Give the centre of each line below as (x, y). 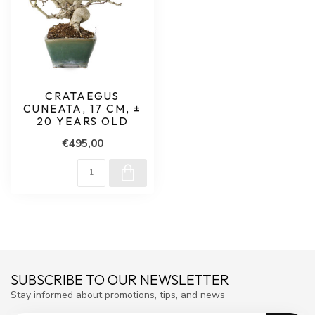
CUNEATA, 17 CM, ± (82, 109)
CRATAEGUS (82, 96)
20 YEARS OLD (82, 121)
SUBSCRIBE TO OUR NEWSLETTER (120, 279)
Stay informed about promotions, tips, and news (118, 295)
